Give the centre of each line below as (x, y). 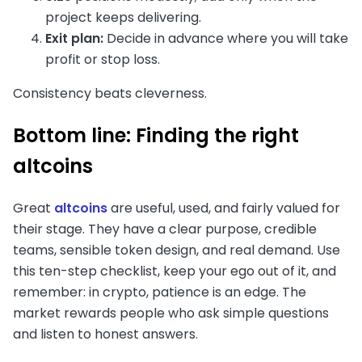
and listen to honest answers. (105, 334)
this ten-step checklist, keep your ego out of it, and (175, 271)
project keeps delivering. (123, 17)
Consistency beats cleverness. (110, 93)
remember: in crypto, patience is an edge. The (160, 292)
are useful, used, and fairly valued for (224, 208)
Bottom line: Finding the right (156, 135)
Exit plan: (74, 38)
